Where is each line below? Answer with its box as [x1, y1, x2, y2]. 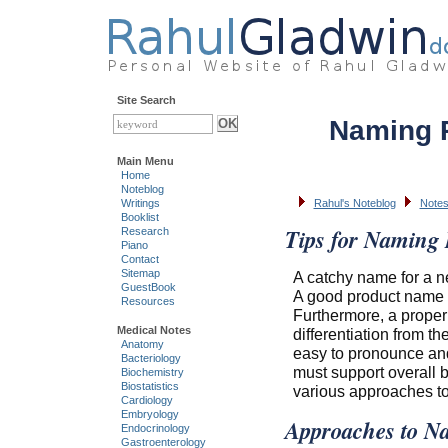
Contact [120, 253, 159, 266]
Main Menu [116, 155, 174, 168]
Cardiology [120, 394, 173, 407]
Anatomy [120, 338, 164, 351]
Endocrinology [120, 422, 190, 435]
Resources [120, 295, 175, 308]
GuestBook [120, 281, 176, 294]
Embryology [120, 408, 179, 421]
